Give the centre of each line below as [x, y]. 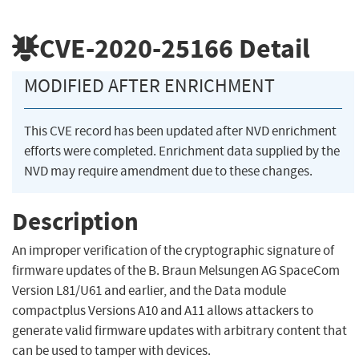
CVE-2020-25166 [136, 48]
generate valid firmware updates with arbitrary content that [179, 331]
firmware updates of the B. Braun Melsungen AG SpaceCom [176, 271]
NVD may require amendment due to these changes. [168, 171]
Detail [272, 48]
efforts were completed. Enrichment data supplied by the [182, 151]
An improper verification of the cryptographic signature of [173, 251]
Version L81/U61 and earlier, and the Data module [149, 291]
